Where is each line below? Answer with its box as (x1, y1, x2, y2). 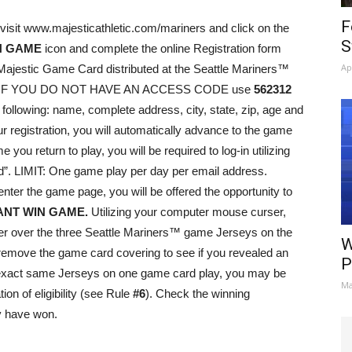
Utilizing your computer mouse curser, (88, 205, 286, 218)
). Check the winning (145, 287, 250, 300)
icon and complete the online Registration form (42, 42, 281, 55)
